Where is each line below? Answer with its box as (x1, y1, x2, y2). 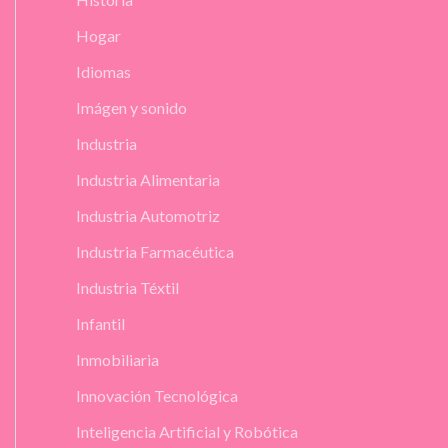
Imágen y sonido (76, 97, 187, 117)
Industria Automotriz (76, 205, 220, 225)
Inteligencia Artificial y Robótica (76, 421, 298, 441)
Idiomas (76, 61, 131, 81)
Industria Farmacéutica (76, 241, 234, 261)
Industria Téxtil (76, 277, 179, 297)
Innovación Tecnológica (76, 385, 238, 405)
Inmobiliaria (76, 349, 159, 369)
